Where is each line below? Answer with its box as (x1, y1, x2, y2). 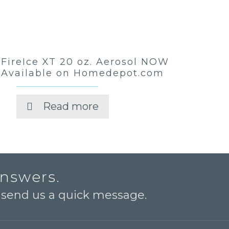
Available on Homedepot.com (1, 67, 165, 79)
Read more (43, 100, 99, 112)
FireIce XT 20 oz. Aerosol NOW (1, 56, 170, 67)
